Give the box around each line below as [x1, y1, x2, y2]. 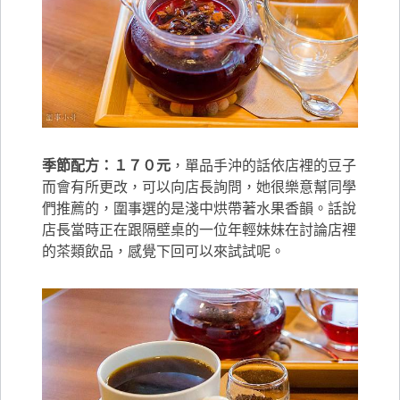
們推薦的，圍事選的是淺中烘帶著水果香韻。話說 [42, 198, 357, 217]
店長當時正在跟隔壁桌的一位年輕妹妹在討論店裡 [42, 220, 357, 238]
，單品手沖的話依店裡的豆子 [171, 155, 357, 174]
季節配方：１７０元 [42, 155, 171, 174]
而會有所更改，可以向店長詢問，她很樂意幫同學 [42, 177, 357, 196]
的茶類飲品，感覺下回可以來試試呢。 [42, 241, 286, 260]
